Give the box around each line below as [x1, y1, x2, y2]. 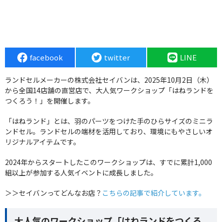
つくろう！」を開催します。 [5, 96, 95, 106]
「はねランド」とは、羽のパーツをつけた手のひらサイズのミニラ [5, 116, 213, 126]
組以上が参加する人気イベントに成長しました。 [5, 167, 158, 178]
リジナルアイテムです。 [5, 137, 80, 147]
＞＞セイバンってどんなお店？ [5, 188, 102, 198]
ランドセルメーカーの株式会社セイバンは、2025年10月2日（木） [5, 75, 214, 85]
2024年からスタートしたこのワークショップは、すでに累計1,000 [5, 157, 212, 167]
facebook [29, 52, 63, 63]
